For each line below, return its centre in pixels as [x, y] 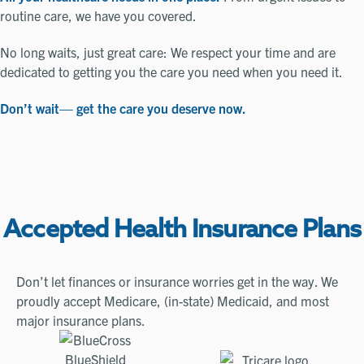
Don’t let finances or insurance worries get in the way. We [177, 281]
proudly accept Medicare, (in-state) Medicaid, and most [173, 300]
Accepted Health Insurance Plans [182, 231]
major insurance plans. [81, 320]
